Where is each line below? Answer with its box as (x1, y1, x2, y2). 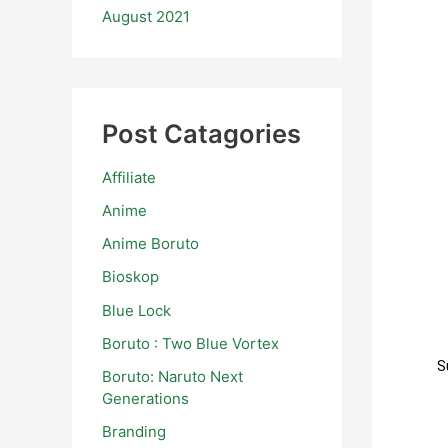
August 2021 (102, 6, 190, 26)
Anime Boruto (102, 234, 199, 254)
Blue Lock (102, 300, 171, 320)
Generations (102, 389, 189, 409)
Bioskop (102, 267, 159, 287)
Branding (102, 422, 166, 442)
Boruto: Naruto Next (102, 367, 243, 387)
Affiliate (102, 167, 156, 187)
